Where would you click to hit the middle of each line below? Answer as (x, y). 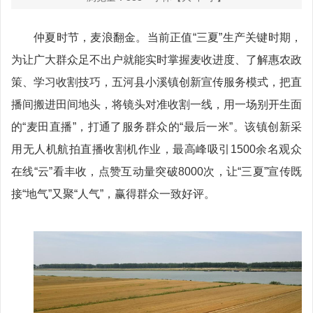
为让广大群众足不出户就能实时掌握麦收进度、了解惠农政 (156, 59)
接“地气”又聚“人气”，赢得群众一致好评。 (113, 194)
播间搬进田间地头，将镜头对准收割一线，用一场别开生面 (156, 104)
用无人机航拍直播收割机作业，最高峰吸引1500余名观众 (156, 149)
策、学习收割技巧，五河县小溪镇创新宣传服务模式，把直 (156, 82)
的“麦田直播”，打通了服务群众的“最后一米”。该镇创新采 (156, 126)
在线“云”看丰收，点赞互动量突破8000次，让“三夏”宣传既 (156, 171)
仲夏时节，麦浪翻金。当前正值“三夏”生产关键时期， (168, 37)
